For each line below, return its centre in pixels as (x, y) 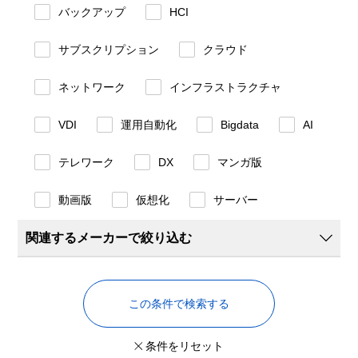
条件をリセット (184, 346)
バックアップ (92, 12)
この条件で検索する (179, 303)
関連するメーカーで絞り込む (109, 238)
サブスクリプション (109, 50)
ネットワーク (92, 87)
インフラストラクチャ (226, 87)
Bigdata (240, 125)
